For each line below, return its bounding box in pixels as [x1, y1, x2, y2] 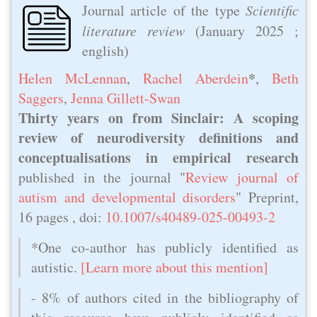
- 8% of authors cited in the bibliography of [31, 287, 299, 307]
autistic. [31, 257, 81, 277]
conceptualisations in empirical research [18, 146, 299, 168]
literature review [82, 21, 185, 40]
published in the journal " [18, 167, 185, 187]
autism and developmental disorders [18, 187, 236, 207]
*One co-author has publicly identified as [31, 237, 299, 257]
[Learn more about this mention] [81, 257, 268, 277]
